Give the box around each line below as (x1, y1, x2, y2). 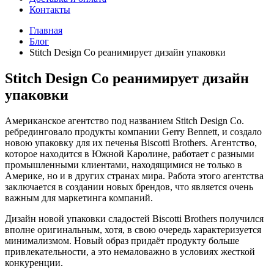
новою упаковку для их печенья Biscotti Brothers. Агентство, (5, 137, 257, 148)
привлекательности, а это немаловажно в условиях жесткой (5, 246, 255, 257)
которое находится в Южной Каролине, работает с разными (5, 148, 254, 159)
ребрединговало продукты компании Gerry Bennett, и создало (5, 126, 262, 137)
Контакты (29, 4, 70, 15)
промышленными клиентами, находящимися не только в (5, 159, 242, 170)
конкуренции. (5, 257, 63, 268)
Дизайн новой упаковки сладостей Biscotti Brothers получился (5, 213, 264, 224)
